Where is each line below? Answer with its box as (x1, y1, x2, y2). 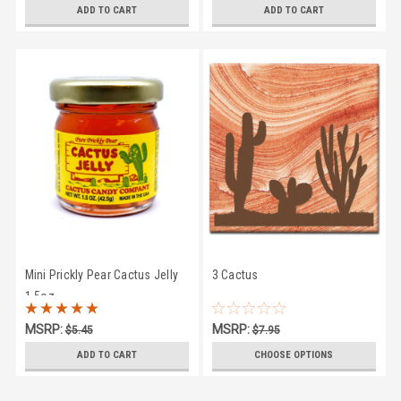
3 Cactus (211, 267, 259, 282)
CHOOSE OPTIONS (254, 348, 334, 361)
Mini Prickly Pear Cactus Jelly (24, 267, 178, 282)
